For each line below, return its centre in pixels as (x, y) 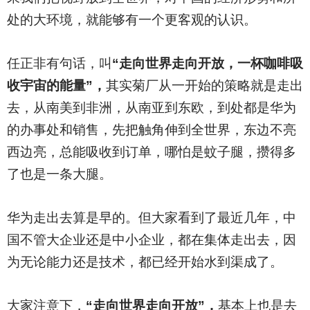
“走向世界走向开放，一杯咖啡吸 (207, 63)
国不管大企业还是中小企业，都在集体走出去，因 (151, 240)
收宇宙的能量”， (56, 85)
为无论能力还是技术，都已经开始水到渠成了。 (145, 262)
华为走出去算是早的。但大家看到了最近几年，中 (151, 218)
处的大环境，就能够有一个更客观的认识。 (131, 20)
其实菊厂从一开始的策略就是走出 (204, 85)
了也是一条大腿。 (59, 174)
